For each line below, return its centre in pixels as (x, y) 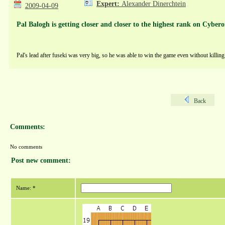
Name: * (26, 188)
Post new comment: (41, 160)
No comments (26, 147)
